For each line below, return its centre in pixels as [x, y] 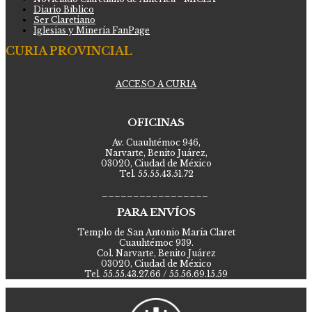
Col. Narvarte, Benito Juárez [156, 253]
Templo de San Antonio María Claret [156, 232]
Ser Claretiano [64, 19]
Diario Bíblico [64, 9]
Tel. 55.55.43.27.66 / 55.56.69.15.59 [156, 274]
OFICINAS [156, 122]
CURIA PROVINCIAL [69, 50]
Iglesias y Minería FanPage [92, 30]
